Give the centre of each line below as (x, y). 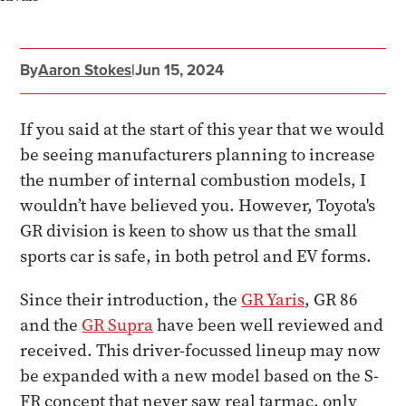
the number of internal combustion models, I (193, 180)
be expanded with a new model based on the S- (200, 376)
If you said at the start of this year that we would (203, 129)
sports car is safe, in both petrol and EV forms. (196, 256)
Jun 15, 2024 (180, 70)
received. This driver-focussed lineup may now (201, 350)
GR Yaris (273, 300)
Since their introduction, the (131, 300)
